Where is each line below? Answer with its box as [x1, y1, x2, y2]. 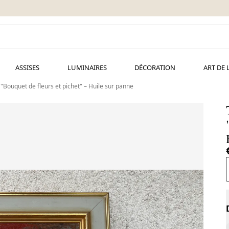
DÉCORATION [134, 63, 176, 72]
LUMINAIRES [67, 63, 107, 72]
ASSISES [15, 63, 39, 72]
